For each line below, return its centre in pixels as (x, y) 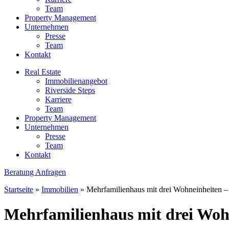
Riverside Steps (70, 90)
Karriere (58, 99)
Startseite (19, 189)
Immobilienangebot (76, 81)
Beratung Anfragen (35, 172)
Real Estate (43, 72)
